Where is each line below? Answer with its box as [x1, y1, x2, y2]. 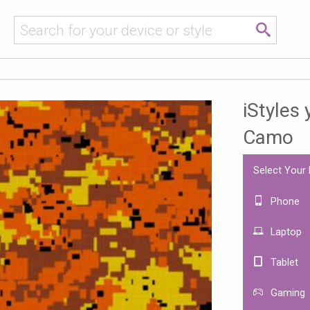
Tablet [268, 257, 298, 268]
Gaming [268, 287, 305, 299]
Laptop [268, 226, 302, 238]
